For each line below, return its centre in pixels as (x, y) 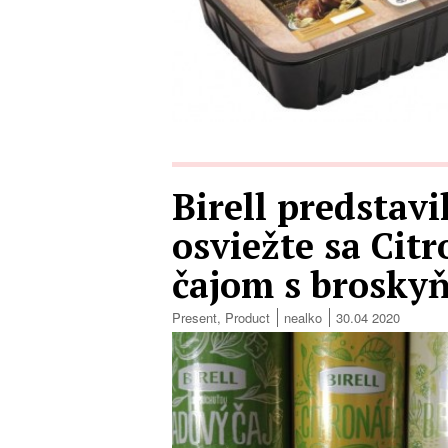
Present (194, 318)
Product (247, 318)
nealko (303, 318)
